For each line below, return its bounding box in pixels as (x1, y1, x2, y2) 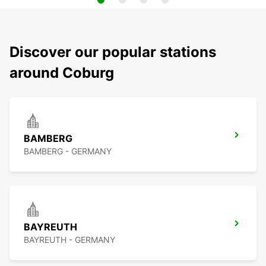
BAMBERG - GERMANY (24, 146, 112, 157)
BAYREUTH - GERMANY (24, 235, 115, 245)
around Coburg (9, 64, 114, 82)
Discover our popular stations (9, 43, 216, 61)
